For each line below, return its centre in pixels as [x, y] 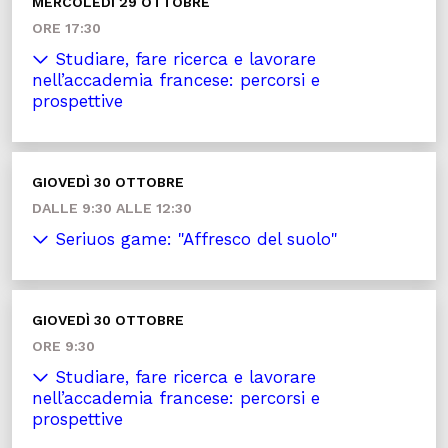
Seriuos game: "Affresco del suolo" [193, 239]
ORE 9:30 [63, 346]
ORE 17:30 [66, 28]
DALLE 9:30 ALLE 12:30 [112, 208]
